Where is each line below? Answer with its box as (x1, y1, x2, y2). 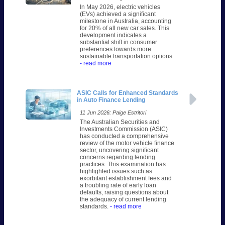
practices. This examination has (79, 161, 166, 168)
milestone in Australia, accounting (79, 18, 171, 25)
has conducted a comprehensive (79, 133, 169, 140)
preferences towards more (79, 46, 151, 53)
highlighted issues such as (79, 168, 152, 175)
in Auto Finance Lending (76, 96, 145, 104)
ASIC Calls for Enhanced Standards (76, 89, 178, 97)
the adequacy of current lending (79, 196, 166, 203)
